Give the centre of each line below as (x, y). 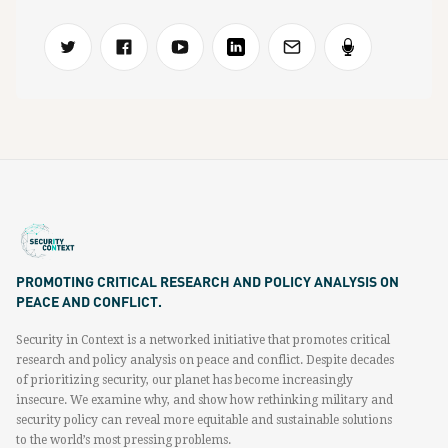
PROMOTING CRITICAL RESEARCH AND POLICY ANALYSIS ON (207, 280)
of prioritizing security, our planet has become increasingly (184, 379)
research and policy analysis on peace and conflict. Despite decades (205, 359)
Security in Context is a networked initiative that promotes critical (203, 339)
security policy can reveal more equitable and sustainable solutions (204, 419)
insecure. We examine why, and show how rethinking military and (204, 399)
